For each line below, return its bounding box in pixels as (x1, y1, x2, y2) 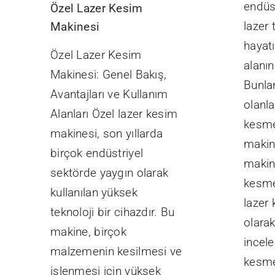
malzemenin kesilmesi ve (50, 244, 182, 259)
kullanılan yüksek (50, 185, 137, 200)
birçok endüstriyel (50, 146, 144, 161)
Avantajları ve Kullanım (50, 87, 168, 102)
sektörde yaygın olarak (50, 166, 169, 180)
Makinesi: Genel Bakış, (50, 68, 167, 82)
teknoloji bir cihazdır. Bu (50, 205, 175, 220)
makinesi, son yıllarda (50, 126, 163, 141)
